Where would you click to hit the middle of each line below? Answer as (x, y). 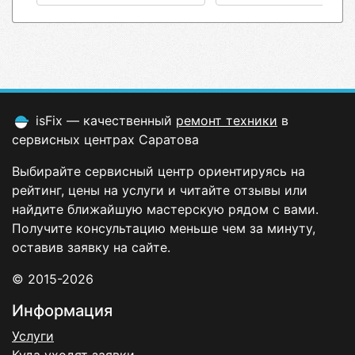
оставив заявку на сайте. (91, 247)
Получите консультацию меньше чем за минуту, (164, 228)
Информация (62, 311)
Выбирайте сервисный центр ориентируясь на (158, 171)
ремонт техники (227, 120)
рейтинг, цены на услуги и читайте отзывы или (160, 190)
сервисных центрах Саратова (105, 139)
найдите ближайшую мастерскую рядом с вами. (165, 209)
